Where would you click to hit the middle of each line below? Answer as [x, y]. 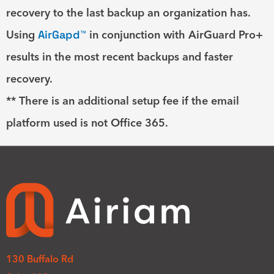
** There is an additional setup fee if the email [123, 101]
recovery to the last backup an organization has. [128, 13]
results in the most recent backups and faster [120, 57]
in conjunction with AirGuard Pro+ [175, 35]
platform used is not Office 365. [87, 123]
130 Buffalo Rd [40, 258]
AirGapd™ [62, 35]
